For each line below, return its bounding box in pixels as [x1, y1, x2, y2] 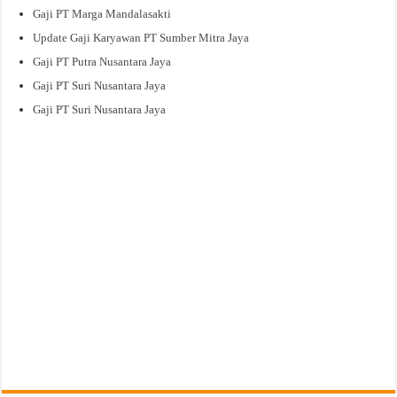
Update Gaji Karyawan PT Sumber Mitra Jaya [33, 30, 250, 44]
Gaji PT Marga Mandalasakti [33, 6, 172, 20]
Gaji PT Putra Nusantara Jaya [33, 54, 172, 68]
